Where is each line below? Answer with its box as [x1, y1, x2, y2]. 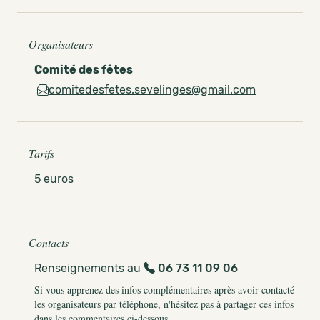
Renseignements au [34, 261, 144, 275]
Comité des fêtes [34, 63, 133, 76]
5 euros [34, 172, 74, 186]
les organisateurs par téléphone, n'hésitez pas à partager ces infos [34, 297, 294, 311]
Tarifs [29, 146, 54, 161]
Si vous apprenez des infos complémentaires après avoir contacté [34, 283, 294, 296]
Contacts [29, 235, 69, 250]
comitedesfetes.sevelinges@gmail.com [49, 83, 256, 96]
